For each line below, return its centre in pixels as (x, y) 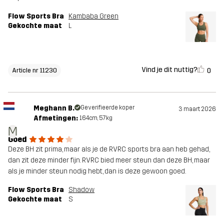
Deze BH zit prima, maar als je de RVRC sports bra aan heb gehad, (109, 149)
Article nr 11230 (34, 70)
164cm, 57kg (96, 118)
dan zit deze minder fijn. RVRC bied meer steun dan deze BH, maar (109, 160)
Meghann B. (54, 108)
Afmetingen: (55, 118)
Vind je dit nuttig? (169, 70)
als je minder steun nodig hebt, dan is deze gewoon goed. (97, 171)
